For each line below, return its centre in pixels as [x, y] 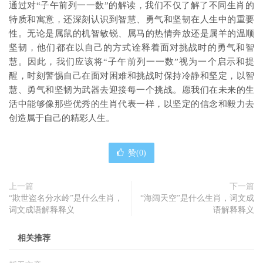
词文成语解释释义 [42, 210]
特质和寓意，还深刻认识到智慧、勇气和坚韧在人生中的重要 [131, 19]
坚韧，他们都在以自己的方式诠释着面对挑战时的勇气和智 [131, 48]
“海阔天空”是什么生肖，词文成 [197, 198]
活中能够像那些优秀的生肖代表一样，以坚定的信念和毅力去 [131, 104]
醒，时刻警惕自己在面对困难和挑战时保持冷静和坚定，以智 [131, 76]
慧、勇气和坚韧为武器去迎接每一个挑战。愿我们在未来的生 [131, 90]
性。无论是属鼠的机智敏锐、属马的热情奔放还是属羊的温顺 [131, 33]
